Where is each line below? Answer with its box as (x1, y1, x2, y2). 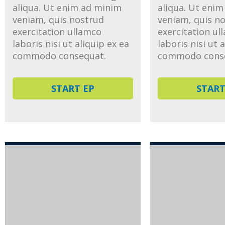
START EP (51, 82, 94, 95)
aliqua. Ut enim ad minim (13, 1, 122, 14)
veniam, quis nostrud (13, 13, 104, 26)
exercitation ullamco (13, 25, 101, 38)
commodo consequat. (13, 49, 106, 62)
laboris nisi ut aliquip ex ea (13, 37, 129, 50)
